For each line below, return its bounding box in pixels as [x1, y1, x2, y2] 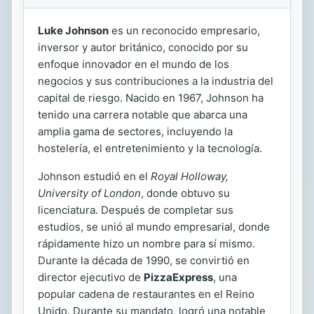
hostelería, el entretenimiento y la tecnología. [38, 141, 262, 155]
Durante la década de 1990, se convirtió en [38, 253, 250, 267]
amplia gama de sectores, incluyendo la [38, 124, 233, 138]
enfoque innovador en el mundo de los [38, 57, 229, 71]
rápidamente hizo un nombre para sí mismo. [38, 236, 255, 250]
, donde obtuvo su [141, 186, 230, 200]
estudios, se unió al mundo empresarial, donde [38, 219, 270, 233]
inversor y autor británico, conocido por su [38, 40, 248, 54]
